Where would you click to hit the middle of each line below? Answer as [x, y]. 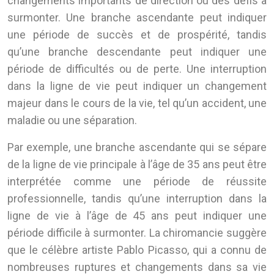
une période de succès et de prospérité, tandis [137, 35]
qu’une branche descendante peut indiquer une [137, 52]
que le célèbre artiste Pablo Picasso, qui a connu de [137, 250]
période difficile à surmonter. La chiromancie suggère [137, 233]
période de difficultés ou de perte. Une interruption [137, 69]
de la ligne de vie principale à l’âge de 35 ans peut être [137, 165]
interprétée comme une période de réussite [137, 182]
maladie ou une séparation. [72, 120]
